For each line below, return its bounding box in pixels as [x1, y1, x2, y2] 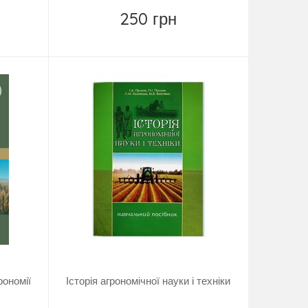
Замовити [134, 31, 180, 45]
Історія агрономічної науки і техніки [66, 274, 231, 288]
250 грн [120, 8, 177, 30]
